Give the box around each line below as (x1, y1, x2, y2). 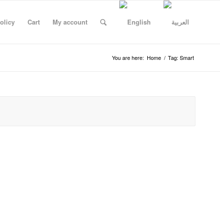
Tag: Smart (168, 54, 194, 61)
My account (52, 17, 87, 27)
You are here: (112, 54, 144, 61)
